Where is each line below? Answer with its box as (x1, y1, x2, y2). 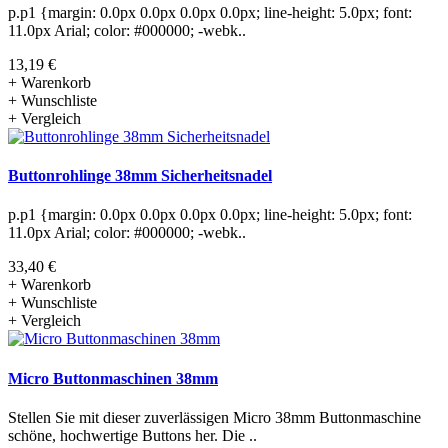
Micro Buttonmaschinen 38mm (8, 369, 218, 387)
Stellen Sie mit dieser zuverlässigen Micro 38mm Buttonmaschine (8, 408, 421, 426)
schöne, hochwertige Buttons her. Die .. (8, 426, 257, 444)
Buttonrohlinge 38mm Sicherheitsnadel (8, 167, 272, 185)
